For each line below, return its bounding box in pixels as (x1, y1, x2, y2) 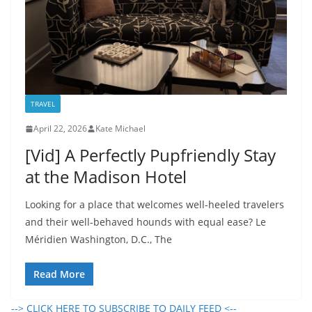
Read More (33, 267, 85, 281)
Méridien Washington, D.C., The (25, 233, 172, 247)
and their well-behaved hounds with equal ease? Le (25, 215, 266, 229)
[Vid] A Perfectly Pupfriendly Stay (25, 143, 276, 167)
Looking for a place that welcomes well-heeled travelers (25, 198, 284, 212)
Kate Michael (95, 123, 146, 135)
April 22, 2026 (33, 123, 87, 135)
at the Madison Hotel (25, 165, 187, 189)
